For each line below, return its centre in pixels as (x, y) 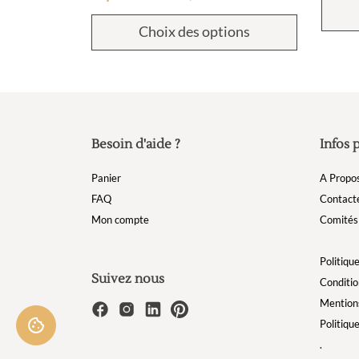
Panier (106, 177)
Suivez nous (128, 278)
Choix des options (194, 31)
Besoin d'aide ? (136, 144)
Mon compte (120, 219)
